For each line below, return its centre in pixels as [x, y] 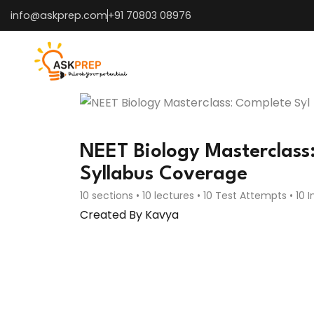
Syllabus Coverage [164, 174]
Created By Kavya [129, 214]
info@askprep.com [59, 15]
